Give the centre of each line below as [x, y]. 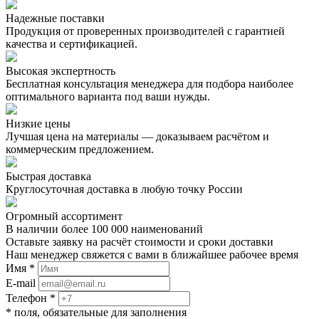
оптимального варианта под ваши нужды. [108, 97]
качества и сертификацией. [72, 44]
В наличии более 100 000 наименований [104, 229]
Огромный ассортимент [64, 216]
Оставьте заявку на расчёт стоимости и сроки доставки [140, 242]
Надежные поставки [55, 19]
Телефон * [31, 298]
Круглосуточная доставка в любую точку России [124, 189]
